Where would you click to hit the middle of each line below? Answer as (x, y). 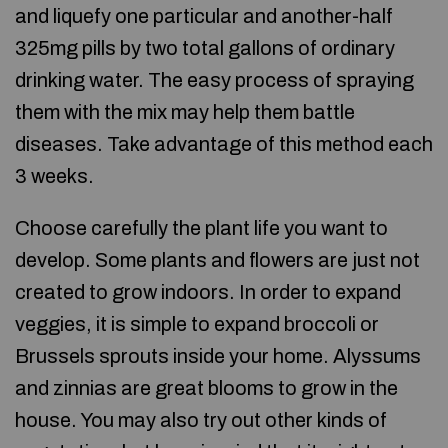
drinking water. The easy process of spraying (214, 80)
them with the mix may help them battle (185, 112)
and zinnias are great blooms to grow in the (206, 388)
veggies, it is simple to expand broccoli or (197, 324)
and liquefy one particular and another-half (204, 16)
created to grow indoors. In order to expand (208, 292)
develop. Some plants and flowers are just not (217, 260)
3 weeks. (54, 176)
